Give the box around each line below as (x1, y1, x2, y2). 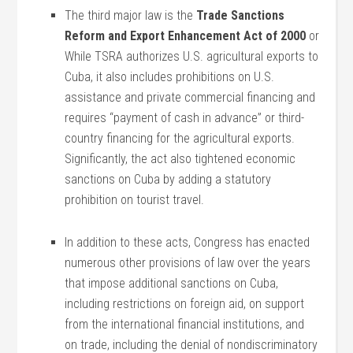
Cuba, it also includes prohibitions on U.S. (65, 69, 275, 84)
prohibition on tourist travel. (65, 192, 205, 207)
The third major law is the (65, 8, 197, 23)
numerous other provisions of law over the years (65, 255, 311, 270)
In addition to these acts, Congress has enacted (65, 235, 310, 250)
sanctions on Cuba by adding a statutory (65, 172, 272, 187)
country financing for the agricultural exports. (65, 131, 295, 146)
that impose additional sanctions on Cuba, (65, 276, 279, 291)
